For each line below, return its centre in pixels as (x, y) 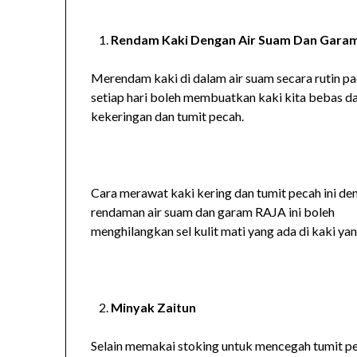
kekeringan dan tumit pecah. (168, 116)
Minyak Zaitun (154, 307)
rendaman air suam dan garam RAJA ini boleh (213, 211)
